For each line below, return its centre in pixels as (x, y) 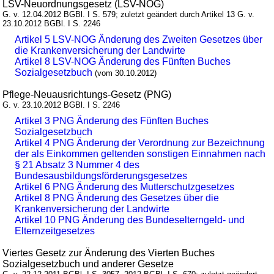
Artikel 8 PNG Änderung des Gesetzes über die (117, 198)
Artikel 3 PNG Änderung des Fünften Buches (112, 120)
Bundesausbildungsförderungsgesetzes (101, 176)
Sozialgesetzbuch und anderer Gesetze (88, 264)
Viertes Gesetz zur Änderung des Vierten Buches (109, 253)
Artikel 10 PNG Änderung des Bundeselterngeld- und (130, 220)
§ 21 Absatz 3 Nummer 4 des (77, 165)
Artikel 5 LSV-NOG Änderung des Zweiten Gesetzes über (139, 39)
